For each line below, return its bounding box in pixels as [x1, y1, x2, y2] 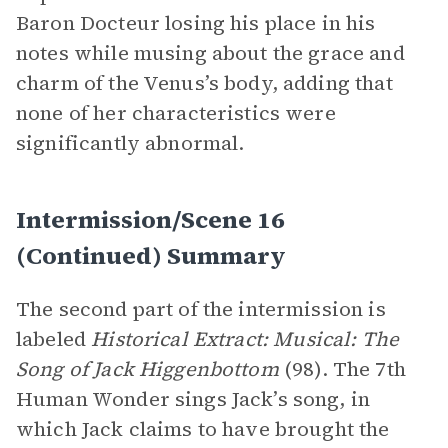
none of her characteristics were [16, 99, 336, 127]
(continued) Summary [16, 239, 286, 272]
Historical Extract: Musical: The [91, 325, 400, 353]
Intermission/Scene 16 [16, 203, 285, 236]
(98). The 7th [283, 355, 406, 383]
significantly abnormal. [16, 129, 245, 157]
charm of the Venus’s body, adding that [16, 69, 393, 97]
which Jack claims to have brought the [16, 415, 390, 443]
